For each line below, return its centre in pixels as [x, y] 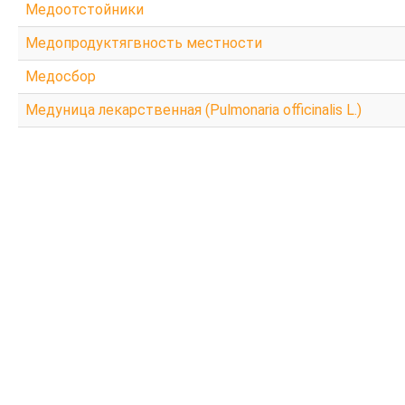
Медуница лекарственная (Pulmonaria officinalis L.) [193, 109]
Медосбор [61, 76]
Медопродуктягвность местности [144, 42]
